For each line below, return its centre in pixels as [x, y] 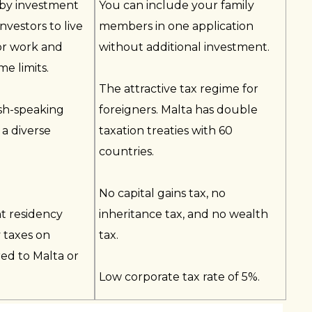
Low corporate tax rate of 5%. [180, 277]
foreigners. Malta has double [179, 110]
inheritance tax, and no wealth [184, 214]
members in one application [177, 26]
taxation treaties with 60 [166, 131]
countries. [127, 151]
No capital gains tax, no [163, 193]
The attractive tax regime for [179, 89]
